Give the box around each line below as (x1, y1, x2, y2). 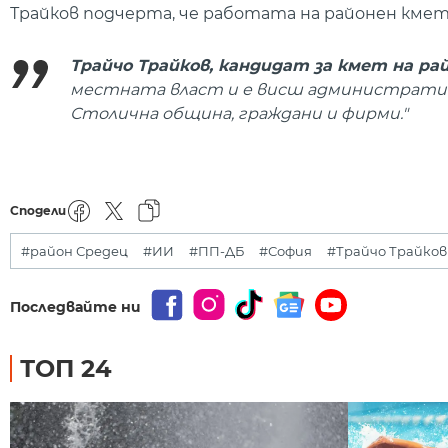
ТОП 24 (20, 353, 112, 383)
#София (259, 242, 312, 259)
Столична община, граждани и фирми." (70, 103, 408, 123)
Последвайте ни (10, 297, 141, 316)
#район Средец (21, 242, 128, 259)
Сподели (10, 202, 66, 218)
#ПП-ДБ (189, 242, 244, 259)
